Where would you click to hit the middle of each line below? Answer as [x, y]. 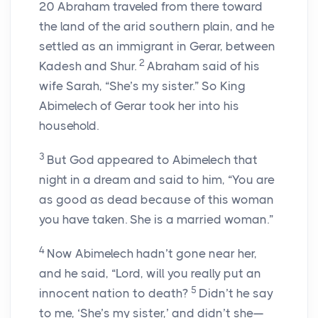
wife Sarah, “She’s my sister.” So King [142, 86]
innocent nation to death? [114, 294]
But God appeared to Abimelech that [152, 160]
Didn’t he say [236, 294]
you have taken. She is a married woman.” [156, 220]
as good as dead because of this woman [157, 200]
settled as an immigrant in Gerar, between [157, 46]
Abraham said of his [203, 66]
